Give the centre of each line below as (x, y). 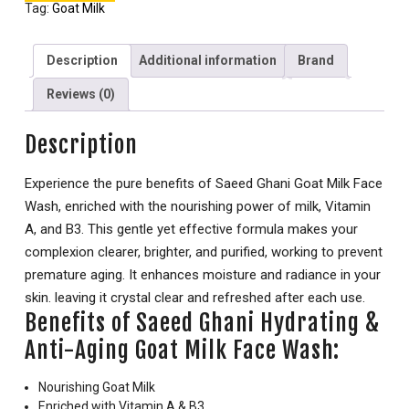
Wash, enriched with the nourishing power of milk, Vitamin (198, 207)
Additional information (208, 60)
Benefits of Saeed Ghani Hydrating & (202, 323)
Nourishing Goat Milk (97, 388)
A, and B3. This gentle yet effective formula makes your (191, 230)
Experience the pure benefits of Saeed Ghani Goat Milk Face (204, 184)
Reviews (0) (81, 94)
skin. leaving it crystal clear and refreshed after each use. (195, 298)
